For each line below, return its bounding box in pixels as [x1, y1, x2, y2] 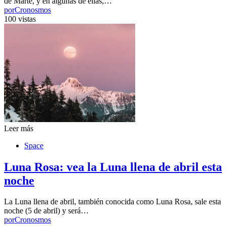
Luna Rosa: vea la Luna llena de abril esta [4, 160, 222, 174]
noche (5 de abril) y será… [4, 206, 89, 215]
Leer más [4, 124, 33, 133]
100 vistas [4, 14, 36, 23]
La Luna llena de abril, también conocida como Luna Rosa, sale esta [4, 197, 221, 206]
